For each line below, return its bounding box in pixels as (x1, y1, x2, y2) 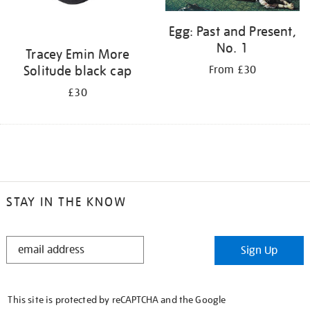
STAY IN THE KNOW (6, 194, 127, 210)
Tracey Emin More (26, 45, 129, 62)
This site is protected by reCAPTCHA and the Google (8, 293, 226, 307)
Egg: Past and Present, (169, 22, 296, 39)
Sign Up (241, 244, 278, 258)
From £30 (208, 62, 257, 77)
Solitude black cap (24, 62, 131, 79)
